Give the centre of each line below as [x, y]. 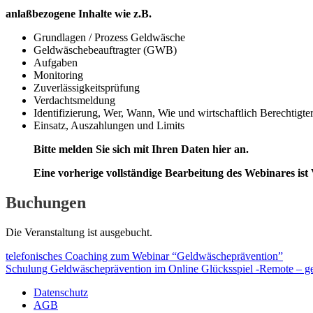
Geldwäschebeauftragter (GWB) [105, 50]
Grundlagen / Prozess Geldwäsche [109, 37]
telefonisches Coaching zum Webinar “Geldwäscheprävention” [144, 256]
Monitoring [58, 75]
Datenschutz [61, 292]
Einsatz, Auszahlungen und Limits [109, 125]
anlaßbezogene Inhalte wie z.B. [79, 13]
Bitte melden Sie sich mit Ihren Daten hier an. [141, 149]
